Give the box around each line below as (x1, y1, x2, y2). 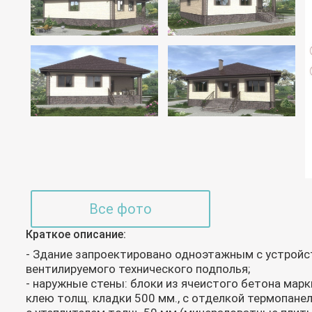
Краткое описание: (26, 228, 126, 242)
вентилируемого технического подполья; (26, 261, 250, 276)
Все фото (89, 201, 152, 218)
